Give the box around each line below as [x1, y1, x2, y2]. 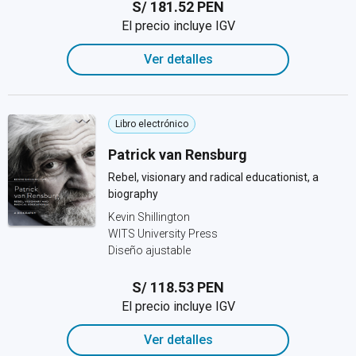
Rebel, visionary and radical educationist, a [108, 171, 319, 184]
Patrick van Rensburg [108, 146, 247, 163]
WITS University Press [108, 227, 218, 240]
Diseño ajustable [108, 244, 191, 257]
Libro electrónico [115, 118, 188, 130]
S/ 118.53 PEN [132, 279, 224, 296]
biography [108, 188, 158, 200]
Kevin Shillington [108, 211, 190, 223]
